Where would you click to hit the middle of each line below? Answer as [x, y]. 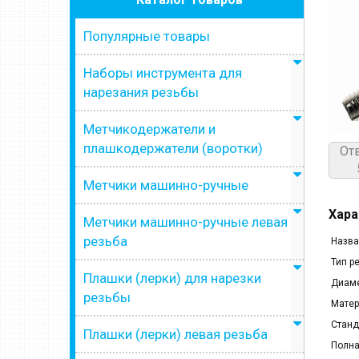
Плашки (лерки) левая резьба [175, 334]
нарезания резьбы [141, 92]
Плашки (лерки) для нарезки [172, 278]
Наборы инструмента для [163, 73]
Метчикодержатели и [149, 129]
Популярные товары [147, 36]
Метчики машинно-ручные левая [186, 222]
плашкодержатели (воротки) [173, 148]
